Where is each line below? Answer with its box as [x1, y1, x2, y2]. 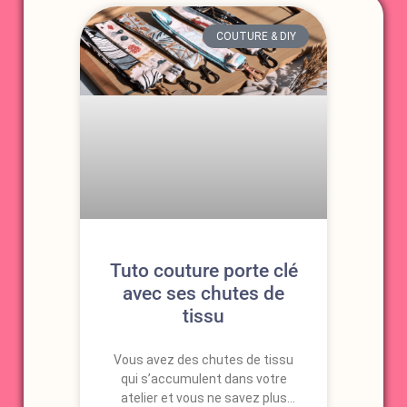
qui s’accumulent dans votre [120, 371, 287, 386]
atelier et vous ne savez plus [120, 390, 287, 405]
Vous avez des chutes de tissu [114, 352, 293, 367]
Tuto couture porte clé [109, 259, 298, 282]
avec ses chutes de [123, 282, 284, 304]
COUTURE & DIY [215, 29, 296, 43]
